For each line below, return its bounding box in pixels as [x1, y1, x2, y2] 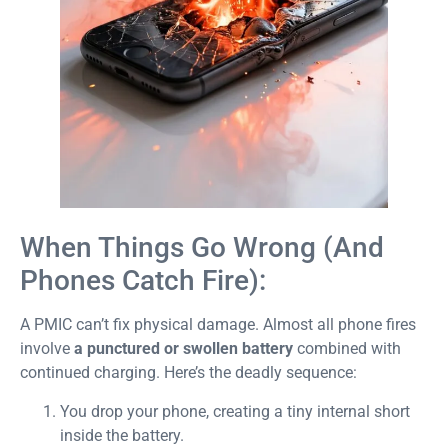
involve [20, 339, 74, 359]
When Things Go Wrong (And [20, 231, 384, 265]
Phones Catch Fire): [20, 264, 266, 298]
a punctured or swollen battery [74, 339, 293, 359]
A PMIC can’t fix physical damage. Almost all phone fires [20, 315, 416, 335]
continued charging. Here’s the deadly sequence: [20, 363, 357, 383]
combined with [293, 339, 401, 359]
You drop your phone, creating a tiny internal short [60, 401, 410, 421]
